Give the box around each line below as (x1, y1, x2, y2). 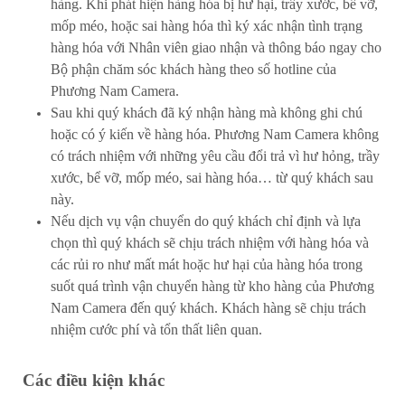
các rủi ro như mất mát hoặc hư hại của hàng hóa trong (51, 257, 363, 272)
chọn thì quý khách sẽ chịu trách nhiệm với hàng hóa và (51, 235, 369, 250)
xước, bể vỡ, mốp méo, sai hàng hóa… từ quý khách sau (51, 170, 373, 185)
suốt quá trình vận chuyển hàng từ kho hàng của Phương (51, 278, 374, 294)
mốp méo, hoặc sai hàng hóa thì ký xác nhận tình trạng (51, 18, 363, 33)
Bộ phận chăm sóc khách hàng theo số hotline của (51, 61, 336, 77)
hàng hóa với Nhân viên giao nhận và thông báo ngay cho (51, 40, 381, 55)
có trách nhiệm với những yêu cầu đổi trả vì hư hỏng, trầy (51, 148, 380, 164)
